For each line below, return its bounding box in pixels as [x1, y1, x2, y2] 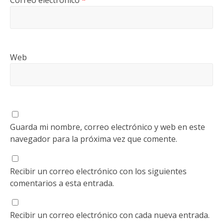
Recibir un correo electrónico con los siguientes [9, 166, 187, 177]
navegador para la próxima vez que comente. [9, 133, 177, 145]
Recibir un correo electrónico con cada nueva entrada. [9, 210, 210, 221]
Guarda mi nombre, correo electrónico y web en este [9, 121, 205, 133]
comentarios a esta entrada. [9, 178, 114, 189]
